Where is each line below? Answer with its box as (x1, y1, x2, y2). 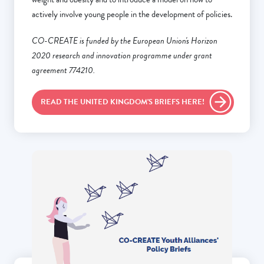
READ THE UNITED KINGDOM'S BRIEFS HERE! (41, 96, 204, 108)
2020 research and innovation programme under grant (32, 49, 212, 62)
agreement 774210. (32, 64, 95, 77)
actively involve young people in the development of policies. (32, 8, 232, 21)
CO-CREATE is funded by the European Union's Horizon (32, 34, 217, 48)
